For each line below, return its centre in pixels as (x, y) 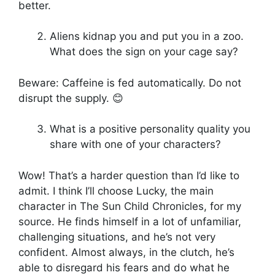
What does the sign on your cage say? (144, 52)
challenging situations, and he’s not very (117, 237)
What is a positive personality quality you (150, 129)
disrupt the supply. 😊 (71, 98)
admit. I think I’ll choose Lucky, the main (116, 191)
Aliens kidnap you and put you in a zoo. (147, 37)
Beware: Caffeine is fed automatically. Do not (130, 83)
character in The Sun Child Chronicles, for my (130, 206)
